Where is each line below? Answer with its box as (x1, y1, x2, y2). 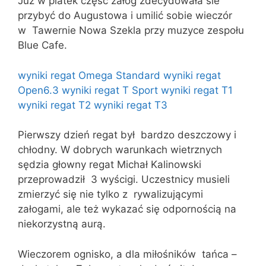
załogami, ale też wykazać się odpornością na (18, 203, 239, 216)
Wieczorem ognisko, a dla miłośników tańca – (18, 248, 237, 260)
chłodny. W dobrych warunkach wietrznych (18, 144, 222, 156)
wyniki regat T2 (18, 99, 91, 111)
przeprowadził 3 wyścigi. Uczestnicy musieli (18, 173, 230, 186)
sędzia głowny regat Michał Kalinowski (18, 159, 207, 171)
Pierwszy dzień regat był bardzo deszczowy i (18, 129, 236, 141)
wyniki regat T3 (94, 99, 167, 111)
